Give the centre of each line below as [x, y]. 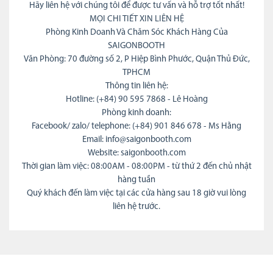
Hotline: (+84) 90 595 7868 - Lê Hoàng [136, 99]
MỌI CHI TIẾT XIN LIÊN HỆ [136, 19]
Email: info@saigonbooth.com [136, 140]
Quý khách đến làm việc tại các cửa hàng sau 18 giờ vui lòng [136, 193]
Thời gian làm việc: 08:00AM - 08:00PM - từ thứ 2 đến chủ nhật [136, 166]
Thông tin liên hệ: [136, 86]
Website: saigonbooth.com [136, 153]
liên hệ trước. [136, 207]
